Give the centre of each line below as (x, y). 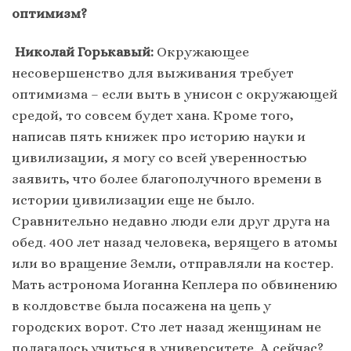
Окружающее (201, 52)
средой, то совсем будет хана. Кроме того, (153, 116)
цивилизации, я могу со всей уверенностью (159, 158)
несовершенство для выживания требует (153, 73)
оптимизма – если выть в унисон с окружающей (175, 94)
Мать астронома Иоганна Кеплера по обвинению (175, 285)
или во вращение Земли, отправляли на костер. (173, 264)
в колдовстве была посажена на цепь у (141, 306)
